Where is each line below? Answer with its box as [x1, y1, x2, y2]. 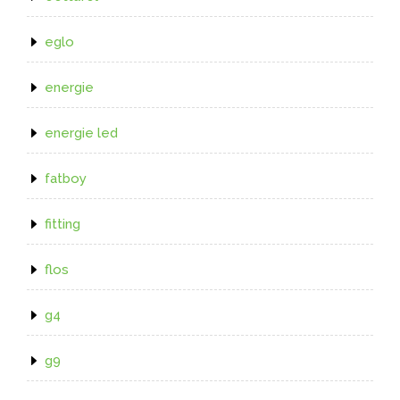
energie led [45, 124, 118, 141]
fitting [45, 215, 80, 232]
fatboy [45, 170, 87, 187]
